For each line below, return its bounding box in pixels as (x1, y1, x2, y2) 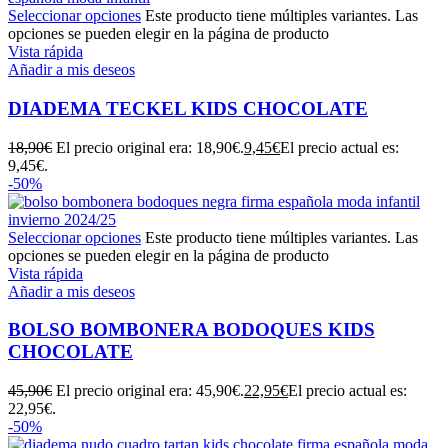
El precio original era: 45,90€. (56, 382, 244, 399)
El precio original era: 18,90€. (56, 138, 244, 156)
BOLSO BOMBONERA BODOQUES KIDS (8, 319, 375, 341)
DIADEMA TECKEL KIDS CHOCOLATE (8, 97, 368, 119)
